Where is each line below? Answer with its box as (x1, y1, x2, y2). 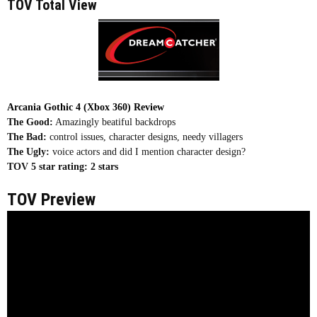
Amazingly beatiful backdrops (53, 116, 175, 127)
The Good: (7, 116, 53, 127)
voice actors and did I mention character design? (50, 146, 246, 157)
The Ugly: (7, 146, 50, 157)
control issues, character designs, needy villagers (47, 131, 243, 142)
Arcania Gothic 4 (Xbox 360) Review (7, 101, 164, 113)
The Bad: (7, 131, 47, 142)
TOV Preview (7, 189, 96, 209)
